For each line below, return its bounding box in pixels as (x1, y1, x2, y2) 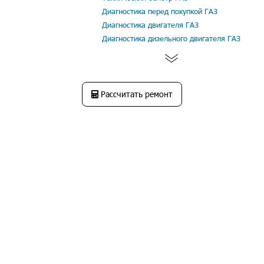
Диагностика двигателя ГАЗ (102, 20, 199, 29)
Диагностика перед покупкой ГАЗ (102, 6, 217, 16)
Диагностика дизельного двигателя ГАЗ (102, 34, 240, 43)
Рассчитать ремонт (98, 88, 173, 100)
